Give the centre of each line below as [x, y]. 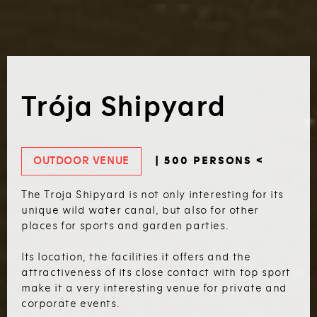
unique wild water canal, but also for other [140, 210]
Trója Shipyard [124, 108]
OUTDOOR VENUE [81, 161]
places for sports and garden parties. [125, 226]
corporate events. [71, 304]
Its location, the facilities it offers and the [136, 257]
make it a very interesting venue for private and [154, 288]
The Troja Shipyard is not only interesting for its [153, 195]
